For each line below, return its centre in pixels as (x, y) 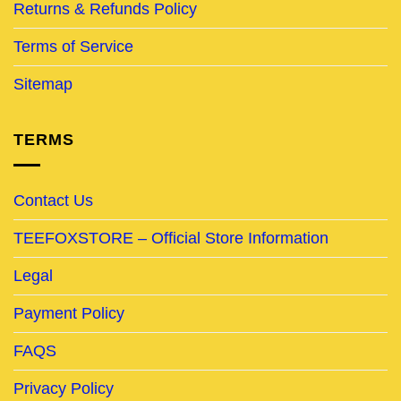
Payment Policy (69, 313)
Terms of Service (73, 46)
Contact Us (53, 200)
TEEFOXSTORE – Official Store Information (171, 238)
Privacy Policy (64, 388)
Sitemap (43, 84)
